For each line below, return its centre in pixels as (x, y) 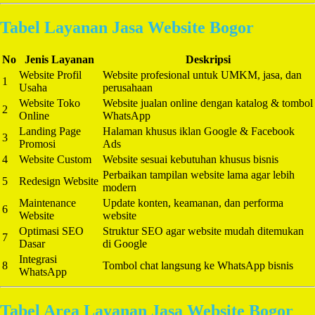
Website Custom (55, 159)
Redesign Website (59, 181)
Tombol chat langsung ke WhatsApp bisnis (198, 265)
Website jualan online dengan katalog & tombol (208, 103)
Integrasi (38, 259)
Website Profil (50, 75)
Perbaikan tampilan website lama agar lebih (199, 174)
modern (120, 187)
